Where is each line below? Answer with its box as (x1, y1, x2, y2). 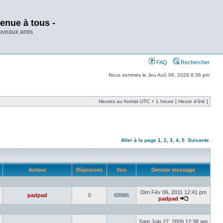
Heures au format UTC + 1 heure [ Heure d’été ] (99, 99, 208, 104)
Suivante (188, 137, 209, 143)
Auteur (27, 167, 48, 173)
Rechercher (179, 59, 210, 65)
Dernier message (150, 167, 197, 173)
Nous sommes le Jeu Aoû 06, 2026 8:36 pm (109, 72, 210, 78)
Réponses (75, 167, 104, 173)
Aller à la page (121, 137, 156, 143)
